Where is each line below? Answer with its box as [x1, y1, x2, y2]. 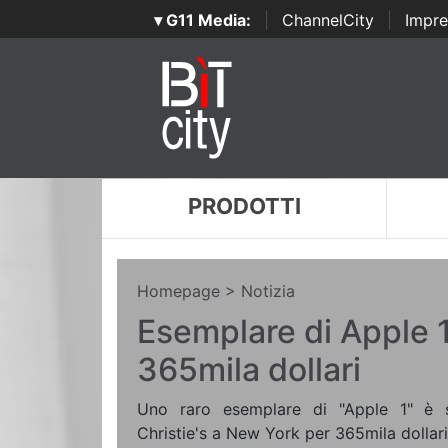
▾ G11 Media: [153, 10, 251, 30]
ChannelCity [281, 10, 374, 30]
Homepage [137, 281, 220, 301]
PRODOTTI [187, 193, 301, 219]
